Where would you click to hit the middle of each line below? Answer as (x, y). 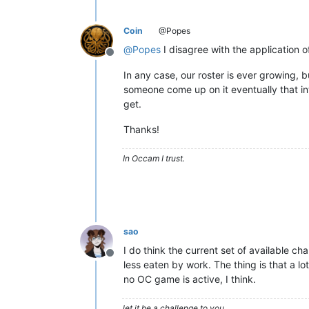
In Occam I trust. (154, 158)
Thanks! (141, 129)
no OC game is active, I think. (190, 279)
